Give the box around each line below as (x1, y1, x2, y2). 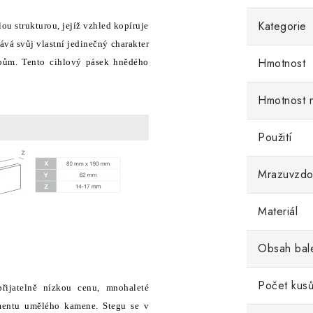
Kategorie (258, 18, 307, 34)
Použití (258, 129, 293, 145)
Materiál (258, 203, 298, 219)
